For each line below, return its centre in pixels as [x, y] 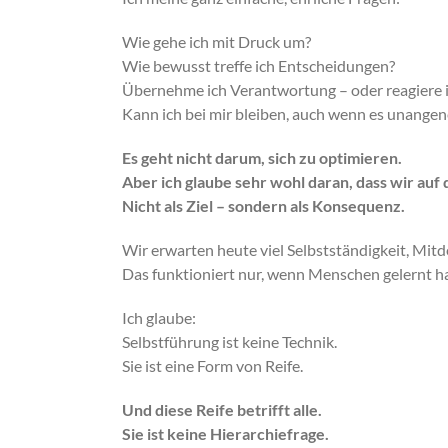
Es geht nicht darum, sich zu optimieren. [262, 157]
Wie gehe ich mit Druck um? [216, 41]
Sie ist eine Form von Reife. [212, 365]
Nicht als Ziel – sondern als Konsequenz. [263, 205]
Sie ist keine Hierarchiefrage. [225, 433]
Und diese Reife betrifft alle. [222, 409]
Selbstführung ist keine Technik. [229, 341]
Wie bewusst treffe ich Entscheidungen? [258, 65]
